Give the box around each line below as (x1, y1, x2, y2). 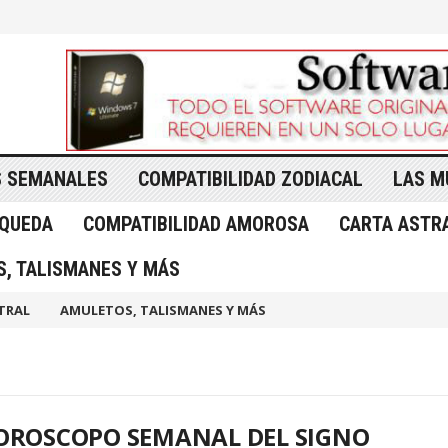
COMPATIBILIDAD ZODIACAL (138, 167, 363, 191)
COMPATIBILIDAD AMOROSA (83, 212, 309, 236)
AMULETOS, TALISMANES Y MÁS (60, 301, 266, 319)
